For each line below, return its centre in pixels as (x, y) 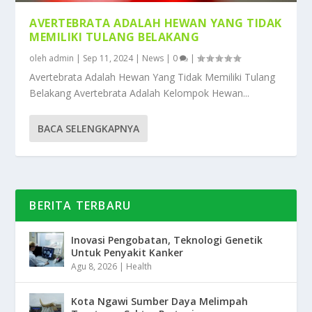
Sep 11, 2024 (108, 58)
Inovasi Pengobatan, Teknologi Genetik (167, 240)
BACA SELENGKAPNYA (89, 128)
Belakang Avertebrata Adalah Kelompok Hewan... (140, 93)
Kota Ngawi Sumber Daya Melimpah (160, 301)
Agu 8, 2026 (94, 266)
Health (139, 266)
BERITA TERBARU (80, 205)
